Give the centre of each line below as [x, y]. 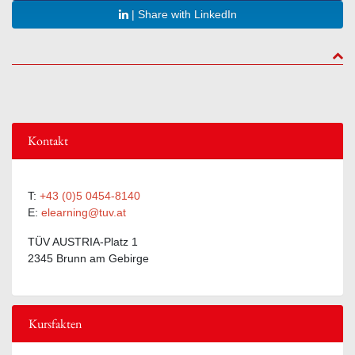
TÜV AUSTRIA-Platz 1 [83, 241]
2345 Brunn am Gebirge [88, 258]
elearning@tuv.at [84, 212]
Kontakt [48, 140]
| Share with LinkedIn [182, 14]
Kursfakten [55, 323]
